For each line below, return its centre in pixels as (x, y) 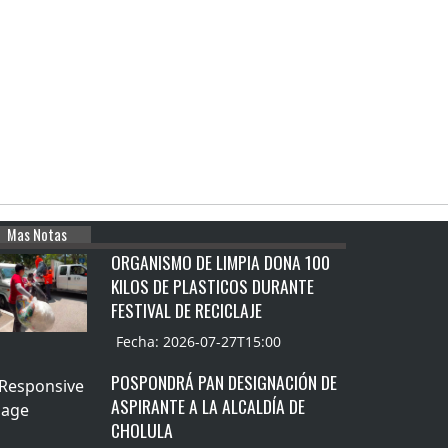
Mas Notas (36, 234)
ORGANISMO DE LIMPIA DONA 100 (221, 261)
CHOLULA (142, 429)
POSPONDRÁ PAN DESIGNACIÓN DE (224, 381)
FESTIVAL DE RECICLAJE (187, 309)
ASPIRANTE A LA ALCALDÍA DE (208, 405)
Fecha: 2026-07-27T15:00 (199, 341)
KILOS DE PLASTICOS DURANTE (213, 285)
